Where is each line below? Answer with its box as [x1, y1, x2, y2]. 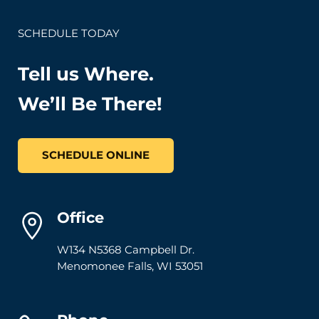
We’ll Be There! [18, 92, 163, 116]
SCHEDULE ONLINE [42, 149, 150, 162]
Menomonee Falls [56, 259, 152, 273]
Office [56, 209, 104, 227]
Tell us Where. [18, 62, 155, 86]
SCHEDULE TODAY [18, 27, 120, 41]
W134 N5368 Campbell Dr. [56, 243, 194, 256]
